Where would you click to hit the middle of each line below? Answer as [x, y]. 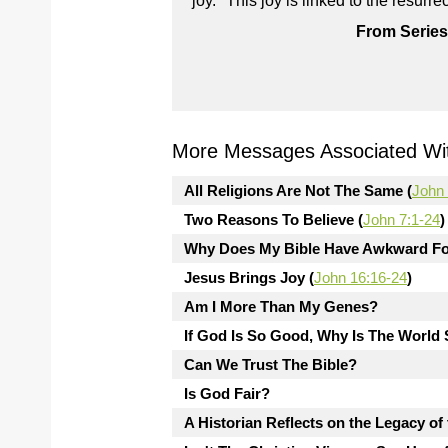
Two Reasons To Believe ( [273, 219]
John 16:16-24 [360, 277]
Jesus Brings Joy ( [249, 277]
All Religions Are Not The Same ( [298, 190]
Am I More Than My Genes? [281, 306]
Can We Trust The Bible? [270, 364]
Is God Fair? [227, 393]
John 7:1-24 [401, 219]
